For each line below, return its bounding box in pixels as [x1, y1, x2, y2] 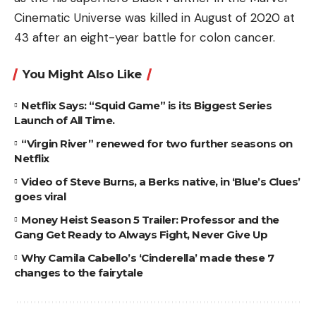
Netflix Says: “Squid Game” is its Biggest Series [21, 98, 272, 112]
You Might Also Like [23, 66, 142, 81]
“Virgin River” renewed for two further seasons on [21, 136, 293, 150]
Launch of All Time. [14, 113, 115, 127]
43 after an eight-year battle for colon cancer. [14, 29, 275, 45]
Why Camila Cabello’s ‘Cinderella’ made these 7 [21, 250, 274, 265]
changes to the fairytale [14, 265, 142, 279]
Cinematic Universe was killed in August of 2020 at [14, 9, 295, 25]
